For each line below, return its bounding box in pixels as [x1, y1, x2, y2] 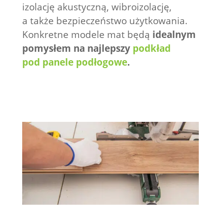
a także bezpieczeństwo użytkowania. [22, 14, 187, 27]
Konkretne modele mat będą [22, 28, 152, 41]
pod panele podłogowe [22, 55, 127, 69]
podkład [132, 41, 171, 55]
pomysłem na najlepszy [22, 41, 133, 55]
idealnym [152, 28, 196, 41]
